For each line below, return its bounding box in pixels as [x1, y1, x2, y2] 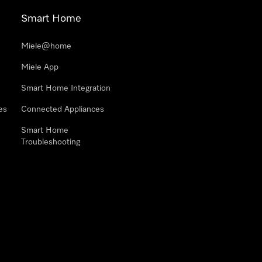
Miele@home [21, 42, 71, 50]
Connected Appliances [21, 105, 104, 113]
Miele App [21, 63, 58, 71]
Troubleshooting [21, 138, 80, 146]
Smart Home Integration [21, 84, 111, 92]
